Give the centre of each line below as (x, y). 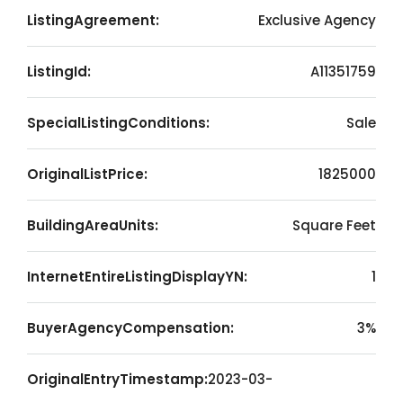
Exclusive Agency (317, 20)
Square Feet (334, 225)
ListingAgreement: (93, 20)
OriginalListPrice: (87, 174)
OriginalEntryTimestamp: (117, 379)
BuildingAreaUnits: (93, 225)
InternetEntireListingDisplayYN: (137, 277)
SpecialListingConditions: (118, 123)
